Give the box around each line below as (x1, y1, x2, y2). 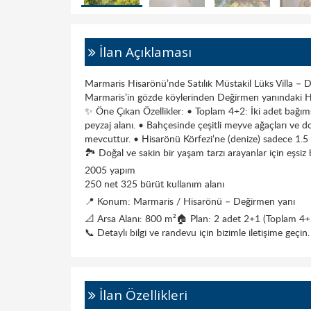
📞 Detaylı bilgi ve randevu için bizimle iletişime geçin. (85, 226, 310, 239)
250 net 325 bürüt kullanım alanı (85, 177, 224, 190)
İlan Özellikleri (96, 286, 187, 304)
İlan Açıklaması (96, 43, 192, 61)
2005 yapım (85, 163, 135, 176)
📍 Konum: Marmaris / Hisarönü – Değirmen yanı (85, 194, 295, 208)
